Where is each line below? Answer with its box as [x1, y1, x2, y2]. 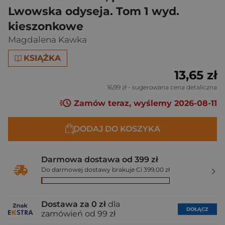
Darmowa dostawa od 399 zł [41, 155, 158, 165]
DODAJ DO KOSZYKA [73, 124, 160, 134]
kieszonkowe [8, 20, 83, 33]
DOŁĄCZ [186, 205, 208, 212]
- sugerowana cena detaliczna [127, 83, 217, 91]
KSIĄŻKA [24, 53, 61, 63]
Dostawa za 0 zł [41, 199, 106, 209]
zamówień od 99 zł [41, 209, 116, 219]
